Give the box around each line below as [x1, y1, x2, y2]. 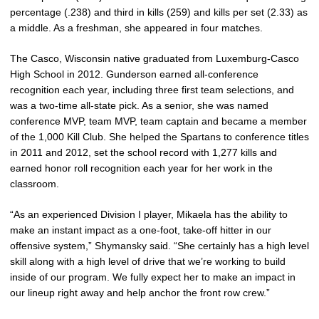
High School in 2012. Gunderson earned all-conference [10, 68, 258, 80]
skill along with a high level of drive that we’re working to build [10, 255, 286, 267]
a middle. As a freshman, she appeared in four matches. [10, 21, 263, 33]
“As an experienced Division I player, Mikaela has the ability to [10, 208, 288, 220]
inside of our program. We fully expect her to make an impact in [10, 271, 296, 283]
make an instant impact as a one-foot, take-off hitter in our [10, 224, 271, 236]
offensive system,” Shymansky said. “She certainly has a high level [10, 239, 309, 251]
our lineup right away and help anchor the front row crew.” [10, 286, 270, 298]
